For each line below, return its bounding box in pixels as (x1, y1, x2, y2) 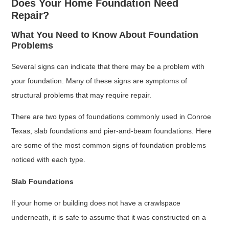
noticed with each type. (11, 155, 86, 164)
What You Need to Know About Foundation (11, 30, 199, 40)
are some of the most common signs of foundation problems (11, 141, 207, 150)
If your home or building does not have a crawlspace (11, 199, 181, 208)
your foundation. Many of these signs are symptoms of (11, 77, 188, 85)
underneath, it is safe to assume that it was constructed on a (11, 213, 207, 222)
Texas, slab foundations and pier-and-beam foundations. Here (11, 127, 212, 135)
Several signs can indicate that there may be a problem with (11, 62, 205, 71)
